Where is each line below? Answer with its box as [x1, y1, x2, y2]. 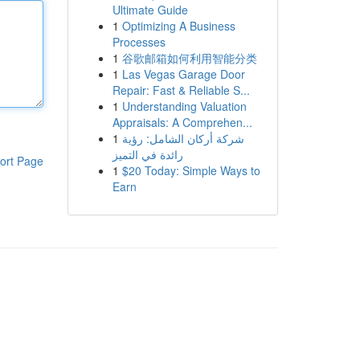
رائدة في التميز [112, 146, 183, 162]
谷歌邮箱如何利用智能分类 [121, 50, 257, 66]
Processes [112, 34, 166, 50]
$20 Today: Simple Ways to [121, 162, 260, 178]
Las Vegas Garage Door [121, 66, 245, 82]
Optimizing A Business [121, 18, 235, 34]
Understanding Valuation [121, 98, 247, 114]
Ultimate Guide [112, 2, 188, 18]
